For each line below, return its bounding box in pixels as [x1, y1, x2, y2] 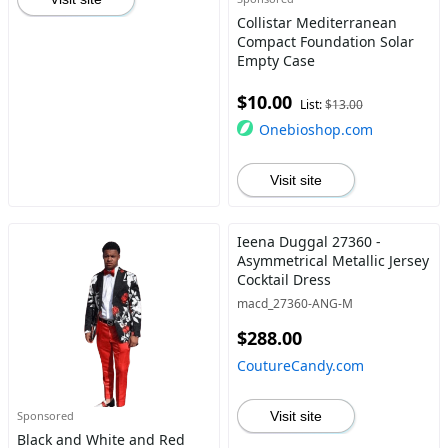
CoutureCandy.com [236, 356, 364, 375]
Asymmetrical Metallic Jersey [236, 251, 429, 270]
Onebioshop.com [258, 120, 373, 139]
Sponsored [17, 408, 74, 423]
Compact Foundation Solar [236, 32, 414, 51]
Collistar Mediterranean [236, 13, 397, 32]
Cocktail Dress [236, 270, 331, 289]
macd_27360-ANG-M [236, 295, 353, 312]
